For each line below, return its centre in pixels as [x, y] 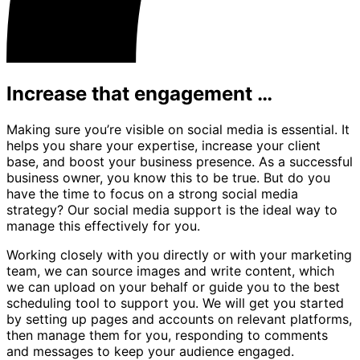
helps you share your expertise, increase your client [164, 146]
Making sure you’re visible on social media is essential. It [178, 130]
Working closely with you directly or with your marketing [179, 255]
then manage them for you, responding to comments [167, 335]
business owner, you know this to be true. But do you [168, 178]
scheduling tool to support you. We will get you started [175, 303]
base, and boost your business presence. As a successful [180, 162]
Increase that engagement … [139, 94]
